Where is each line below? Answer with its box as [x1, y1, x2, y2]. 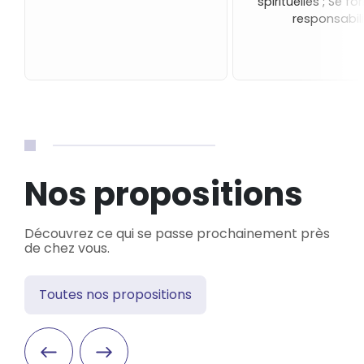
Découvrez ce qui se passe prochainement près [24, 224, 330, 243]
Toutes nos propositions [39, 285, 192, 304]
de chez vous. [24, 239, 110, 258]
